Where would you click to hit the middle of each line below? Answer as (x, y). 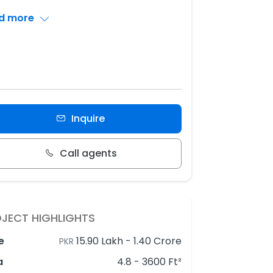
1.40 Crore (158, 241)
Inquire (88, 119)
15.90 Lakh (100, 241)
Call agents (88, 153)
